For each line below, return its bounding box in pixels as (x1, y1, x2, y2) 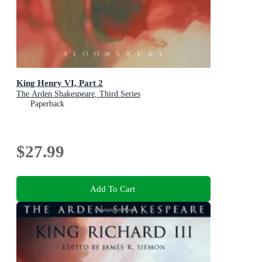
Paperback (30, 99, 64, 109)
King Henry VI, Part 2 (16, 78, 103, 88)
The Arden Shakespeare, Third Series (16, 89, 140, 99)
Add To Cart (89, 183, 135, 194)
